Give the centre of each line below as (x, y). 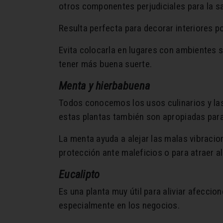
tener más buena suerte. (106, 64)
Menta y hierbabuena (105, 86)
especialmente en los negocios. (119, 206)
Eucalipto (79, 174)
